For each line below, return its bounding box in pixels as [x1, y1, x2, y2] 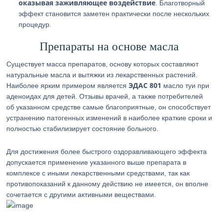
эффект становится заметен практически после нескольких [19, 10, 210, 18]
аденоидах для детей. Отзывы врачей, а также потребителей [6, 92, 203, 100]
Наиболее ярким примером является [6, 82, 129, 89]
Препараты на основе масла [40, 40, 179, 53]
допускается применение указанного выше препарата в [6, 158, 187, 166]
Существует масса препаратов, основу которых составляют [6, 60, 199, 68]
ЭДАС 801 [129, 81, 162, 90]
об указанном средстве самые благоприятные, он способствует [6, 103, 211, 111]
